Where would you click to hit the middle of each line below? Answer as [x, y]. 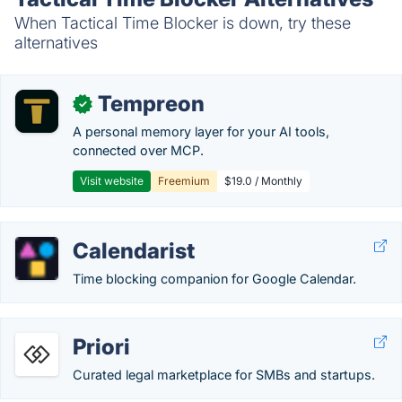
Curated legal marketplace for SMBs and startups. [224, 375]
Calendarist [134, 251]
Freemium [184, 181]
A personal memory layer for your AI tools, [201, 131]
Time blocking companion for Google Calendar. [214, 279]
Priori [101, 347]
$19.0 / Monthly [263, 181]
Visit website [112, 181]
